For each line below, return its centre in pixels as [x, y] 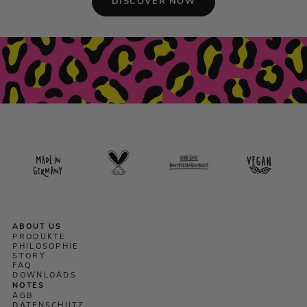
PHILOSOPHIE [46, 246]
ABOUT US [37, 226]
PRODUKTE [39, 236]
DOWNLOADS [45, 275]
